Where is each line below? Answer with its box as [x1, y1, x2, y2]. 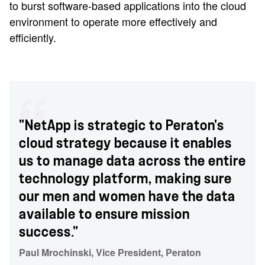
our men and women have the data [19, 189, 235, 203]
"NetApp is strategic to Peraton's [19, 118, 224, 132]
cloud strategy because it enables [19, 136, 232, 150]
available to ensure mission [19, 207, 190, 221]
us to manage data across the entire [19, 154, 246, 168]
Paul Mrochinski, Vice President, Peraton [19, 245, 201, 259]
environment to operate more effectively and [9, 14, 217, 29]
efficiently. [9, 30, 56, 45]
